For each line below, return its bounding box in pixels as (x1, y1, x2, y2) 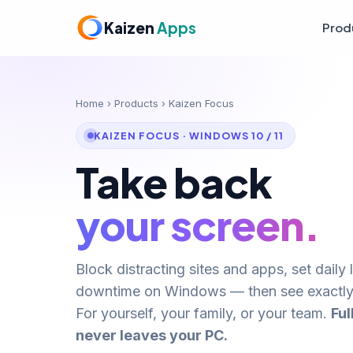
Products (114, 97, 158, 110)
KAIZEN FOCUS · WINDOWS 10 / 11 (94, 129, 284, 142)
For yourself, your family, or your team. (76, 305, 331, 321)
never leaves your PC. (76, 327, 228, 344)
